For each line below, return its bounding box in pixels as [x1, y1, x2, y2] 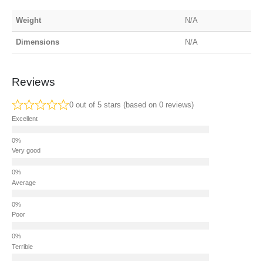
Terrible [12, 242, 33, 250]
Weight [16, 16, 42, 25]
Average [12, 178, 36, 186]
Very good [12, 147, 41, 154]
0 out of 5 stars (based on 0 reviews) [69, 100, 194, 110]
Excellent [12, 114, 38, 122]
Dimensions [16, 38, 60, 47]
